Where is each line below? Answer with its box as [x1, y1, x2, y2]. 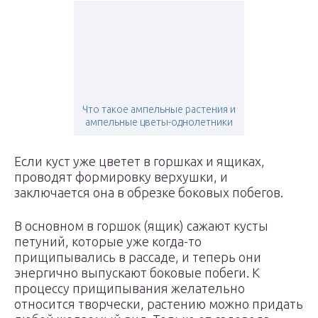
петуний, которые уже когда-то [14, 234, 202, 248]
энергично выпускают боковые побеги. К [14, 265, 260, 280]
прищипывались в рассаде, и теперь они [14, 250, 261, 264]
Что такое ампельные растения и [82, 104, 236, 115]
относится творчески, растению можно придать [14, 297, 303, 311]
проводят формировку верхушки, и [14, 170, 228, 184]
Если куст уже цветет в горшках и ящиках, [14, 154, 265, 168]
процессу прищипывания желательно [14, 281, 245, 295]
